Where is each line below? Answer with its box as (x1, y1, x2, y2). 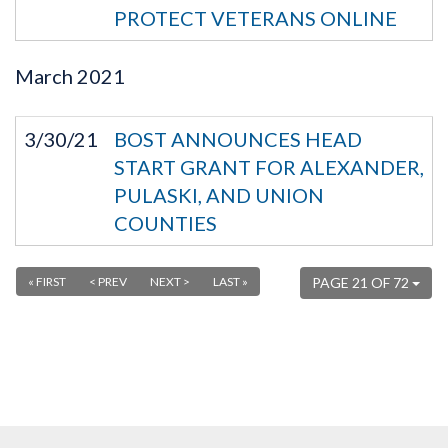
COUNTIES (114, 210, 217, 235)
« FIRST (28, 273, 66, 289)
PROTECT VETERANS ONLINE (114, 5, 397, 30)
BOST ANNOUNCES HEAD (114, 126, 362, 151)
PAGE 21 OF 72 (312, 273, 412, 291)
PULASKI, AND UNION (114, 182, 324, 207)
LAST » (213, 273, 248, 289)
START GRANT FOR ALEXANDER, (114, 154, 424, 179)
